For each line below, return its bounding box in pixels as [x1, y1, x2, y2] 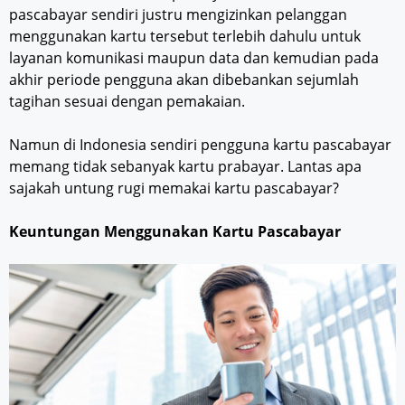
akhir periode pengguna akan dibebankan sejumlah [9, 69, 359, 89]
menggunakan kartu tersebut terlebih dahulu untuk [9, 25, 361, 46]
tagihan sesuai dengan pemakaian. [9, 90, 245, 111]
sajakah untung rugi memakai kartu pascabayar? [9, 177, 339, 198]
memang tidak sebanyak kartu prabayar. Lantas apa [9, 155, 362, 176]
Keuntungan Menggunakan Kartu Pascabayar [9, 221, 341, 241]
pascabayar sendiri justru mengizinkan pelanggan [9, 4, 347, 24]
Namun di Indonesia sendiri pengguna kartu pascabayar [9, 134, 391, 155]
